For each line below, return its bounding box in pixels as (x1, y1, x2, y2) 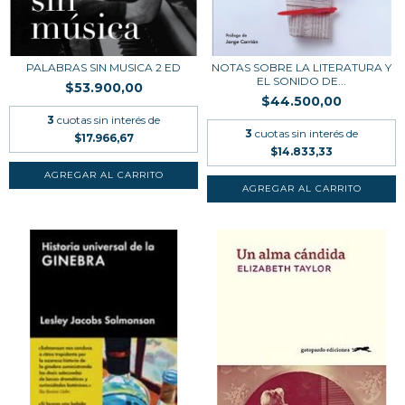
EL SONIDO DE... (257, 74, 346, 88)
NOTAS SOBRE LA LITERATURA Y (212, 61, 391, 74)
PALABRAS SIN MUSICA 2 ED (26, 61, 181, 74)
